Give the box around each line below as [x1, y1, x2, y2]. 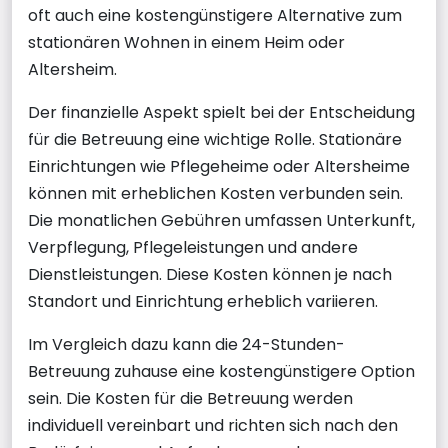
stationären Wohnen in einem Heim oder [28, 31, 345, 54]
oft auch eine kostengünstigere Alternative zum [28, 4, 402, 27]
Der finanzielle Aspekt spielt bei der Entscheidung [28, 101, 415, 124]
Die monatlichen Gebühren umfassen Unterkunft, [28, 209, 415, 232]
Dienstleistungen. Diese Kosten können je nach [28, 263, 392, 286]
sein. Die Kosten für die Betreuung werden [28, 387, 353, 410]
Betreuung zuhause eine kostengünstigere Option [28, 360, 415, 383]
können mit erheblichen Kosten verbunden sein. [28, 182, 403, 205]
